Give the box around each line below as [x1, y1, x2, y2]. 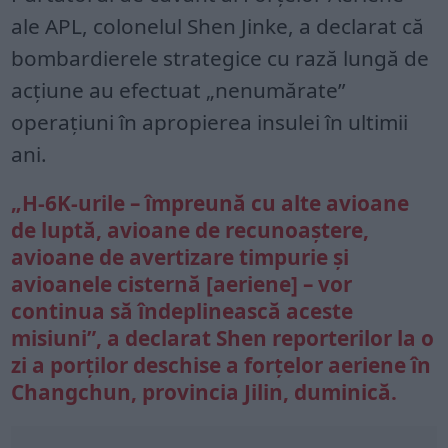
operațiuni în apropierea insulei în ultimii [11, 107, 409, 136]
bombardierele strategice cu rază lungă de [11, 43, 430, 72]
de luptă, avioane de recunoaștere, [11, 215, 370, 244]
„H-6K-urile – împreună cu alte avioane [11, 188, 410, 217]
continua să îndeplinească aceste [11, 296, 354, 325]
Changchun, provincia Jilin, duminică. [11, 377, 398, 406]
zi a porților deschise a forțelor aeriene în [11, 350, 432, 379]
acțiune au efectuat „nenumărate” [11, 75, 346, 104]
